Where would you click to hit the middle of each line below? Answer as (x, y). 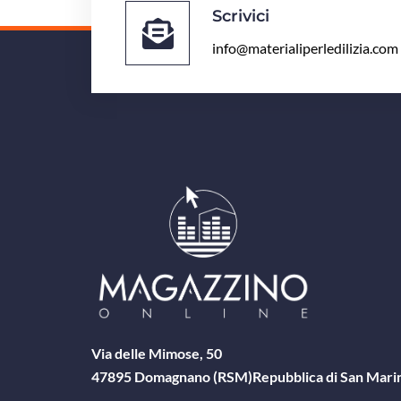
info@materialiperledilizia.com (305, 47)
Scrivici (241, 16)
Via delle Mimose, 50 (157, 353)
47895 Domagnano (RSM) (172, 376)
